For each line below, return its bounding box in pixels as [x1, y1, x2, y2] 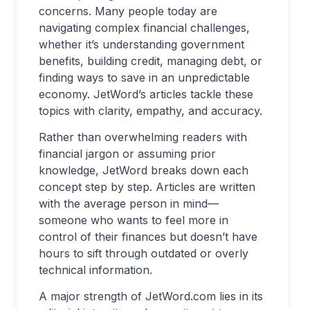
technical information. [39, 263, 152, 277]
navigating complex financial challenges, [39, 21, 250, 35]
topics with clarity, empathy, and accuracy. [39, 104, 262, 118]
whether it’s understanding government [39, 37, 244, 51]
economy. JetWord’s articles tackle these [39, 87, 253, 101]
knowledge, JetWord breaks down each [39, 163, 248, 177]
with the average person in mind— [39, 197, 219, 210]
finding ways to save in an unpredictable [39, 71, 250, 84]
